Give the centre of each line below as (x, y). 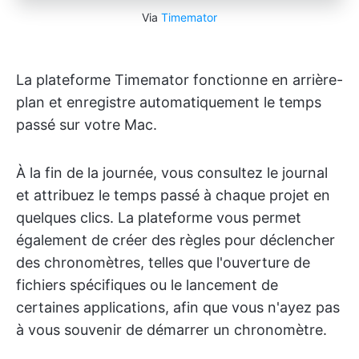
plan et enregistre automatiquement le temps (169, 103)
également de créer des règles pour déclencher (175, 240)
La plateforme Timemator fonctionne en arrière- (179, 80)
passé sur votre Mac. (87, 125)
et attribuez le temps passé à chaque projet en (173, 196)
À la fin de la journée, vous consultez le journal (172, 173)
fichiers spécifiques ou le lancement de (147, 285)
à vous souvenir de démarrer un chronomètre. (171, 330)
